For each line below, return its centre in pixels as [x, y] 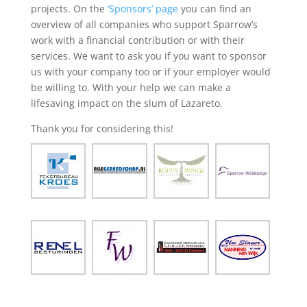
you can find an [214, 9]
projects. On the [69, 9]
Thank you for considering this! [102, 129]
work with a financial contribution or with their [137, 40]
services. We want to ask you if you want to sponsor [148, 56]
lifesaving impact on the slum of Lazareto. [126, 103]
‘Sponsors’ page [143, 9]
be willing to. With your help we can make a [131, 88]
